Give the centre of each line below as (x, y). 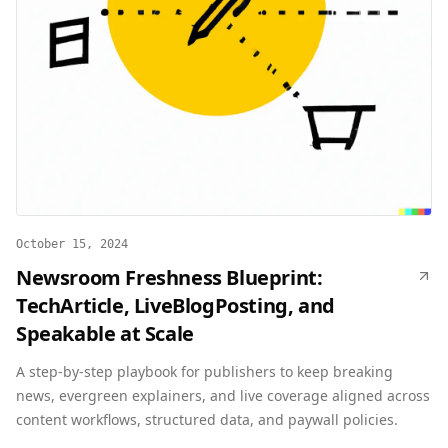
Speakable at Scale (105, 333)
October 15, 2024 (72, 244)
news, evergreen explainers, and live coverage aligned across (223, 395)
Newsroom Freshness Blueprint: (169, 277)
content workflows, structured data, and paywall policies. (207, 419)
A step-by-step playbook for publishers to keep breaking (204, 371)
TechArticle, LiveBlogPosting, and (175, 305)
